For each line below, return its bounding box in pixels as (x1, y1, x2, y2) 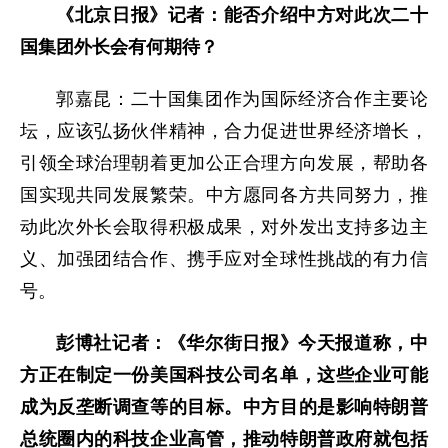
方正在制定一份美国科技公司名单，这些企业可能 (20, 364, 428, 385)
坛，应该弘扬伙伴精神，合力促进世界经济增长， (20, 120, 428, 141)
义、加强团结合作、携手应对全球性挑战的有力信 (20, 248, 428, 269)
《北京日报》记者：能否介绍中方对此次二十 (56, 4, 428, 25)
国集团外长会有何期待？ (20, 36, 218, 57)
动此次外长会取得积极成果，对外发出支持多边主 (20, 216, 428, 237)
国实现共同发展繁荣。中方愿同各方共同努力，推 (20, 184, 428, 205)
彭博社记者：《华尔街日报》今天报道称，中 (56, 332, 428, 353)
